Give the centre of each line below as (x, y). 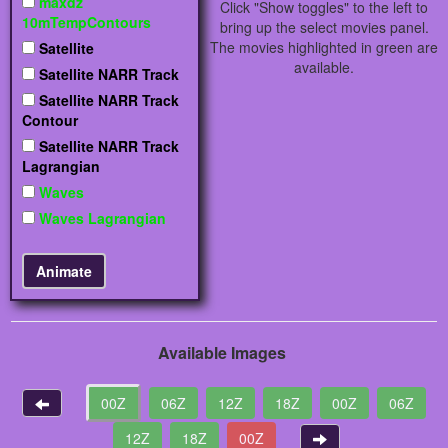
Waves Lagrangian (100, 218)
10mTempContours (86, 22)
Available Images (221, 353)
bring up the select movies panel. (324, 27)
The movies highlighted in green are (324, 47)
